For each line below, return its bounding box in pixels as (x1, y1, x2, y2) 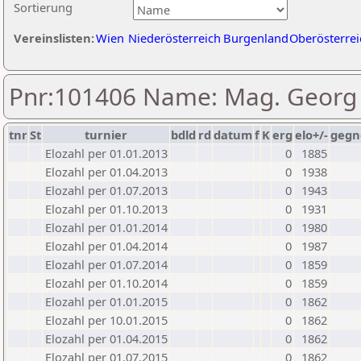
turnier (85, 127, 127, 143)
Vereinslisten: (14, 30, 94, 46)
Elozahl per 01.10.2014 (45, 275, 168, 291)
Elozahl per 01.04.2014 (45, 238, 168, 254)
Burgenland (223, 30, 288, 46)
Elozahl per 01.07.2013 (45, 182, 168, 198)
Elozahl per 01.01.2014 (45, 219, 168, 235)
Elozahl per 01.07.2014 (45, 256, 168, 272)
